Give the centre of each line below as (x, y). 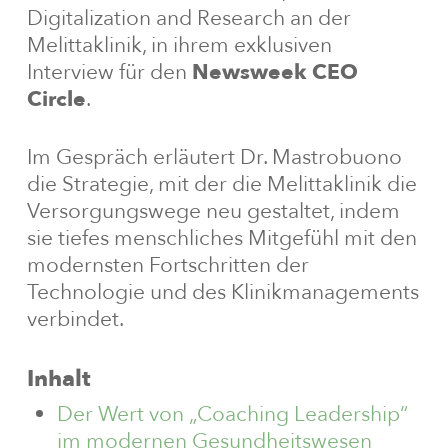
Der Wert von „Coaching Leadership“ (232, 415)
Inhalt (58, 379)
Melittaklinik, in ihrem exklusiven (179, 45)
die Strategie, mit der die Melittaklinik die (221, 185)
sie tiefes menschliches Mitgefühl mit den (221, 239)
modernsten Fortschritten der (167, 266)
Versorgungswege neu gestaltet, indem (213, 212)
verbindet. (75, 320)
